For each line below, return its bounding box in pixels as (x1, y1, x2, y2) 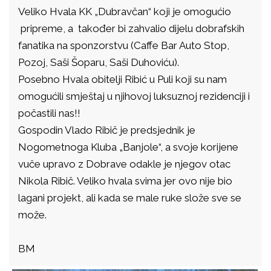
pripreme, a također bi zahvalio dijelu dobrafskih (18, 22, 244, 34)
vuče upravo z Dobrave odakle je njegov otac (18, 158, 230, 170)
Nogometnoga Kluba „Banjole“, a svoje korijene (18, 141, 238, 153)
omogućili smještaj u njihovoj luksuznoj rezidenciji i (18, 90, 250, 102)
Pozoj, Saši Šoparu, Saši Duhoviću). (18, 56, 181, 68)
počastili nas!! (18, 107, 80, 119)
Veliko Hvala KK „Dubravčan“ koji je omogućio (18, 5, 231, 18)
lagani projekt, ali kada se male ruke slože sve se (18, 192, 241, 204)
